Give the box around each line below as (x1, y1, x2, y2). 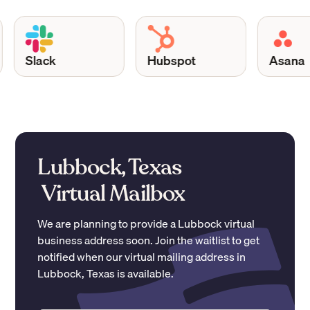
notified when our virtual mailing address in (37, 247, 246, 266)
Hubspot (133, 49, 182, 71)
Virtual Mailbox (37, 178, 185, 209)
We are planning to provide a (37, 214, 179, 232)
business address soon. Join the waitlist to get (37, 230, 260, 249)
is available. (115, 264, 174, 282)
